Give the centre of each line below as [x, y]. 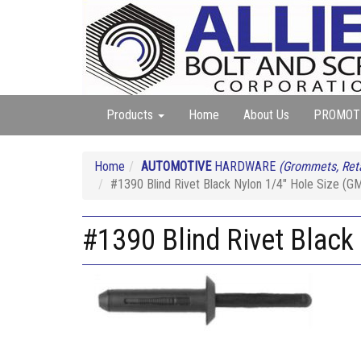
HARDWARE [245, 166]
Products [131, 115]
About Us [266, 115]
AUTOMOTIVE [176, 166]
